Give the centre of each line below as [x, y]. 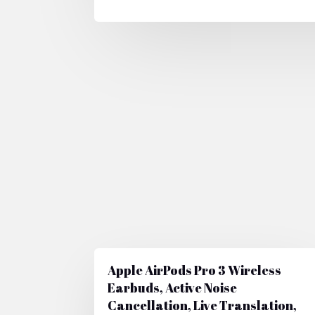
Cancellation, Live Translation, [202, 305]
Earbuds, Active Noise [173, 287]
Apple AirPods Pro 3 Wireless [195, 270]
